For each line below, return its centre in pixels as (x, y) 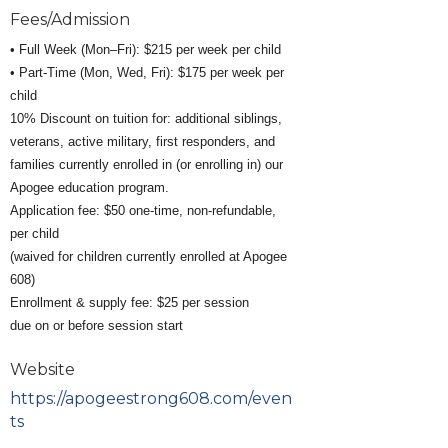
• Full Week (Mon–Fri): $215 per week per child (146, 50)
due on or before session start (97, 326)
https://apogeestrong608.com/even (151, 399)
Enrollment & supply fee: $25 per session (130, 303)
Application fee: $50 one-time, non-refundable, (143, 211)
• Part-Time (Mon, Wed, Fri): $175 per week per (147, 73)
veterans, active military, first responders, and (143, 142)
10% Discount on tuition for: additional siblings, (146, 119)
